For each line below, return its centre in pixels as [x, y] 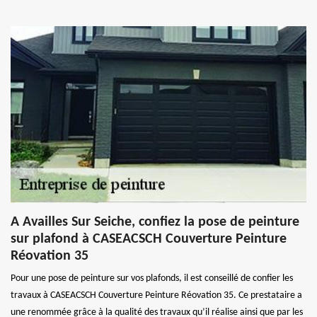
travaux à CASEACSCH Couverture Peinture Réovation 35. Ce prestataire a [156, 295]
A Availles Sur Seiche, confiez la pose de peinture [155, 222]
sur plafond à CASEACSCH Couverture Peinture [149, 239]
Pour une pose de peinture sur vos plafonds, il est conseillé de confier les [152, 278]
